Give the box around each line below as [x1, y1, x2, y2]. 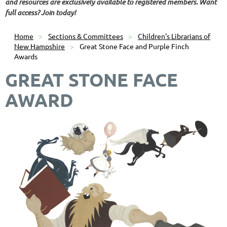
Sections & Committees [48, 31, 123, 41]
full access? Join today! [5, 7, 76, 17]
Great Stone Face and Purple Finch [80, 41, 189, 51]
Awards [14, 51, 37, 61]
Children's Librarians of [138, 31, 210, 41]
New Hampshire [14, 41, 65, 51]
